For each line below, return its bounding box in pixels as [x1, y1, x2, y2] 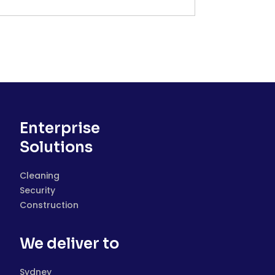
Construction [20, 199, 79, 211]
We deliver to [20, 234, 119, 253]
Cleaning [20, 169, 60, 182]
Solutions [20, 138, 93, 157]
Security [20, 184, 55, 196]
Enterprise [20, 119, 100, 137]
